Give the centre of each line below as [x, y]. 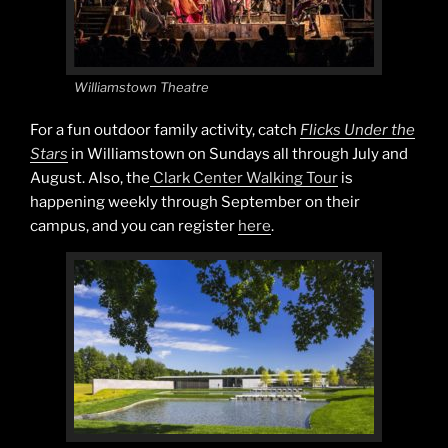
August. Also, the [90, 177]
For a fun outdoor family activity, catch [165, 129]
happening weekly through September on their [195, 201]
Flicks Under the [357, 129]
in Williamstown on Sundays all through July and [238, 153]
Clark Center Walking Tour [244, 177]
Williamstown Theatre [141, 87]
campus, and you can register [134, 225]
